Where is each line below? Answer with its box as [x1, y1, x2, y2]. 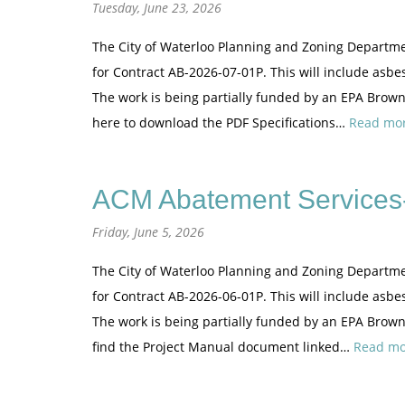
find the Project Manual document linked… [92, 338, 353, 355]
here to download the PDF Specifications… [92, 114, 349, 131]
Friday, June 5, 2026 [92, 223, 204, 240]
